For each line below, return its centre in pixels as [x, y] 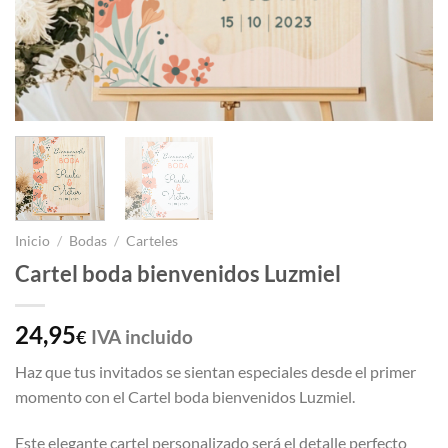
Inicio [32, 240]
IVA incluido [142, 336]
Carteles [152, 240]
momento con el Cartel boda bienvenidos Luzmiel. [185, 396]
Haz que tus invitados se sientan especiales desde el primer [215, 371]
